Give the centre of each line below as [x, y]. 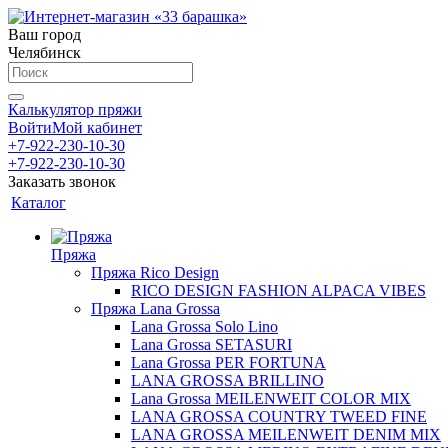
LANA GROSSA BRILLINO [227, 380]
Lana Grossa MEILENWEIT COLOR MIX [271, 398]
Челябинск [44, 52]
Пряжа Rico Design [155, 272]
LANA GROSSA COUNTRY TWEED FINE [279, 416]
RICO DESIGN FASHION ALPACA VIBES [278, 290]
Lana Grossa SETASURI [211, 344]
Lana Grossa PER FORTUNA [228, 362]
